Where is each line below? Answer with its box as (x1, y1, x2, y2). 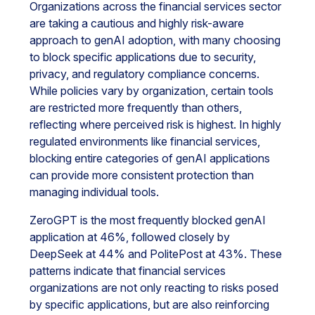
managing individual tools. (30, 185, 159, 199)
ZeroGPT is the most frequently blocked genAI (30, 213, 266, 227)
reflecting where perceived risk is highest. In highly (30, 117, 281, 131)
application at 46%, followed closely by (30, 230, 230, 244)
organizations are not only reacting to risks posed (30, 281, 278, 295)
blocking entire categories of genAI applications (30, 151, 270, 165)
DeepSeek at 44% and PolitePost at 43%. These (30, 247, 282, 261)
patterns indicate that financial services (30, 264, 226, 278)
